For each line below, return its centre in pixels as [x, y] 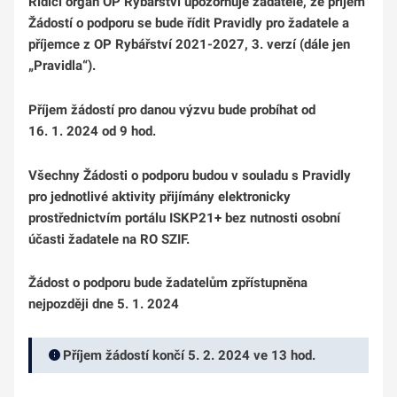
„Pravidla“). [62, 66]
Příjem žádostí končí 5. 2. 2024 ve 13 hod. [189, 355]
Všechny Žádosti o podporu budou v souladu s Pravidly [190, 175]
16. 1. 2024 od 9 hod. [92, 131]
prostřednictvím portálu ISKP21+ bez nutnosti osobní [184, 218]
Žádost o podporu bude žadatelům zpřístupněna [168, 283]
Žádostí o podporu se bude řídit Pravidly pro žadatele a [189, 23]
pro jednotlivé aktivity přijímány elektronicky [160, 196]
